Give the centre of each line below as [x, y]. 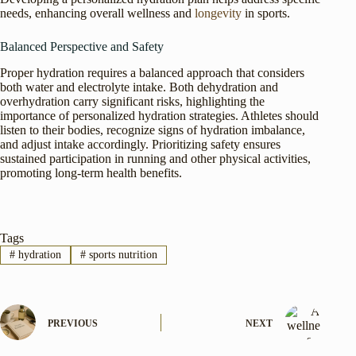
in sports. [266, 14]
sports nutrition [121, 255]
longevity [218, 14]
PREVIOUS [73, 323]
